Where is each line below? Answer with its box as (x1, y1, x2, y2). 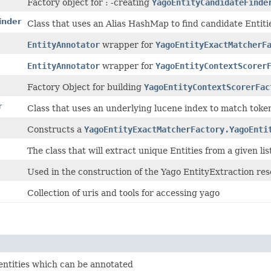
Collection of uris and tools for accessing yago (27, 188, 220, 198)
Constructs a (27, 124, 84, 134)
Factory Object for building (27, 82, 144, 92)
